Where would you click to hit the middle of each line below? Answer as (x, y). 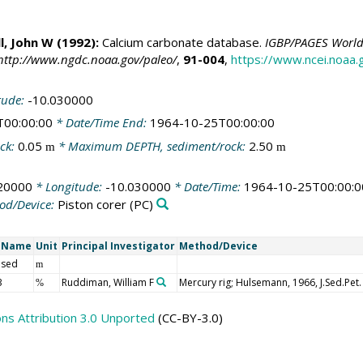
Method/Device (218, 246)
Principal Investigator (118, 246)
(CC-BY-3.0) (188, 317)
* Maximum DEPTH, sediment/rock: (152, 145)
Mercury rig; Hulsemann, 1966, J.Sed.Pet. (270, 282)
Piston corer (92, 205)
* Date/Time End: (101, 123)
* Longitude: (68, 187)
